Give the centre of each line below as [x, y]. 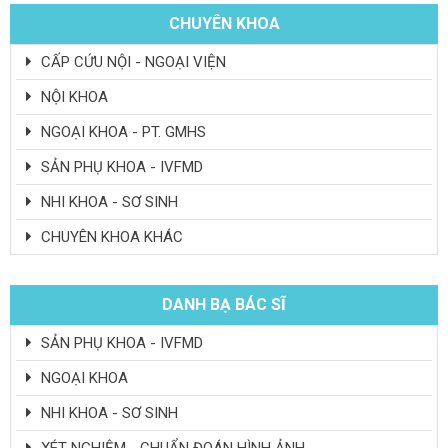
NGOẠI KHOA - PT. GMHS [121, 131]
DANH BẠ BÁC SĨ [224, 304]
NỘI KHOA [72, 96]
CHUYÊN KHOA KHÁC [110, 236]
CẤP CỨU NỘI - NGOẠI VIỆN [131, 61]
